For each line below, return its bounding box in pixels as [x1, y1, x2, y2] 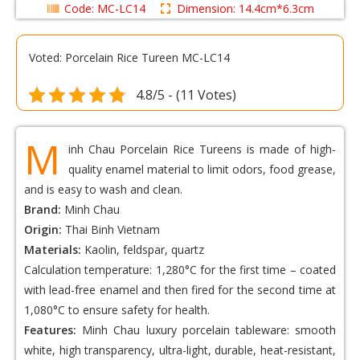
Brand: [24, 202, 61, 218]
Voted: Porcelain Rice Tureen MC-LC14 [29, 50, 230, 66]
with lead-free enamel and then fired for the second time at [24, 282, 336, 298]
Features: [24, 322, 76, 338]
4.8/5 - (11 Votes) [135, 86, 236, 104]
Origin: [24, 222, 62, 238]
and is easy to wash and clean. [24, 182, 182, 198]
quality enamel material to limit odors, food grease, [68, 162, 336, 178]
